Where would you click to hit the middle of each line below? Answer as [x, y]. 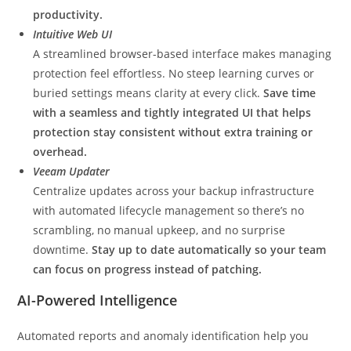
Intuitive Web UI [73, 34]
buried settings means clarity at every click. [148, 93]
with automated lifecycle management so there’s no [169, 210]
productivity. [68, 14]
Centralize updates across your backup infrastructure [174, 191]
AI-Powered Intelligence [98, 300]
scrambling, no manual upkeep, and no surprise [159, 230]
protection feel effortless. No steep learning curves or [174, 73]
